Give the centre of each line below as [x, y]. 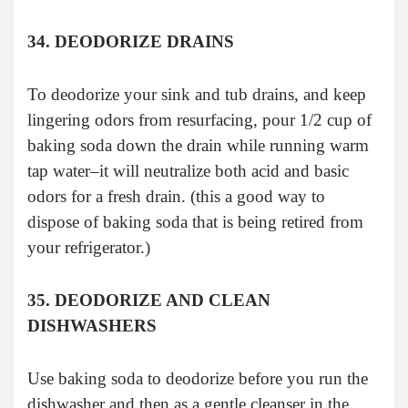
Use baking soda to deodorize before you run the [198, 378]
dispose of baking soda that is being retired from [195, 221]
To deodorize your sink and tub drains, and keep [197, 94]
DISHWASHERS [92, 325]
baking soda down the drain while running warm [198, 145]
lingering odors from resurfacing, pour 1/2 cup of [199, 119]
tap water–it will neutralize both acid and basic [188, 170]
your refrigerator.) [89, 247]
